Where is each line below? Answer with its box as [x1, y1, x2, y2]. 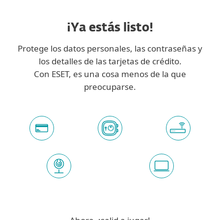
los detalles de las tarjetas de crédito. [38, 55, 182, 67]
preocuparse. [84, 81, 136, 92]
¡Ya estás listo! [67, 22, 153, 34]
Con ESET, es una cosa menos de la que [34, 68, 186, 80]
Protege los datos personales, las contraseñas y [18, 42, 202, 54]
